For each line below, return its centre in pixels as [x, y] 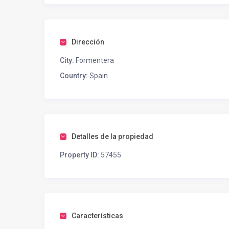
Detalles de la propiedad [112, 137]
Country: [74, 76]
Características [97, 216]
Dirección [88, 42]
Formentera [95, 61]
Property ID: [79, 155]
